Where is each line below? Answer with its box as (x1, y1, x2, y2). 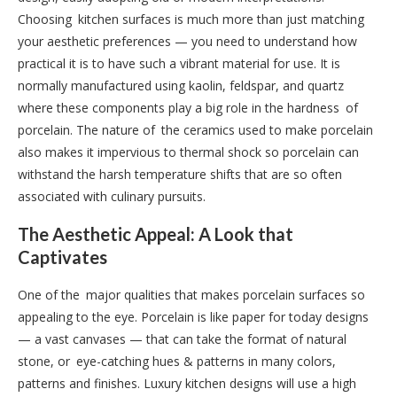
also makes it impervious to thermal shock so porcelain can (18, 143, 359, 160)
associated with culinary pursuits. (18, 187, 206, 205)
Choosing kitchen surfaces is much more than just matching (18, 10, 364, 27)
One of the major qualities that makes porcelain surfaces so (18, 285, 365, 303)
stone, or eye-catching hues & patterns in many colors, (18, 352, 336, 370)
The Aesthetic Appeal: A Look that (18, 222, 293, 245)
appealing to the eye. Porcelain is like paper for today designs (18, 307, 369, 325)
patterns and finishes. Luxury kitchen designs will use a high (18, 374, 356, 392)
